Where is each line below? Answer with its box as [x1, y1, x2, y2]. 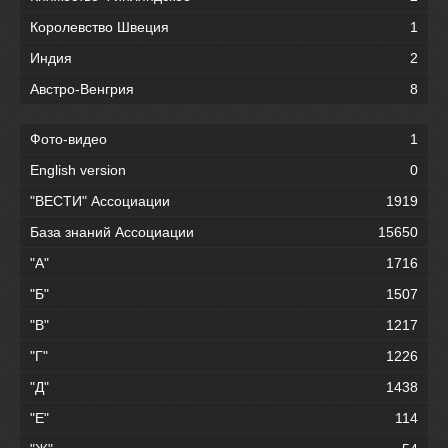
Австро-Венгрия [30, 80, 134, 97]
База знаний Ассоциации [30, 223, 194, 240]
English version [30, 161, 126, 178]
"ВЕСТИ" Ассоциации [30, 192, 170, 209]
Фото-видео [30, 130, 107, 147]
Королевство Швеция [30, 18, 169, 35]
